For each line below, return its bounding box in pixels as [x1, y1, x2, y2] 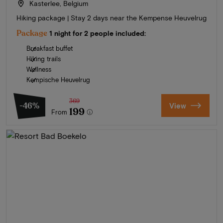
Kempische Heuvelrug [26, 75, 90, 84]
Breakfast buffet [26, 44, 73, 52]
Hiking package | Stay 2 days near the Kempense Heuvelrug [16, 13, 207, 22]
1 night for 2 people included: [49, 28, 146, 37]
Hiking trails [26, 54, 61, 63]
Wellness [26, 65, 51, 73]
